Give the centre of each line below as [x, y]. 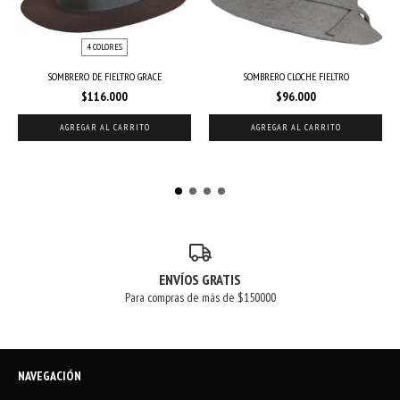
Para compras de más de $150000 [200, 297]
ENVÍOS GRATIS [200, 279]
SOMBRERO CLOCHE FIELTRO [296, 76]
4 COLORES [104, 46]
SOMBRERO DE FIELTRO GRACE [104, 76]
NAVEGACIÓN [50, 376]
